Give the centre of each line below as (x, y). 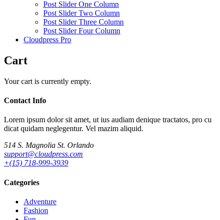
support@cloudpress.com (43, 154)
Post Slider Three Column (83, 22)
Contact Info (25, 101)
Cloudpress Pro (47, 40)
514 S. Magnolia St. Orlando (49, 145)
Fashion (36, 210)
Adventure (40, 201)
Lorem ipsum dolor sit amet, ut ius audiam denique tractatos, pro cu (108, 120)
